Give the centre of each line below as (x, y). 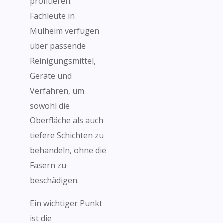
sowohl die (50, 106)
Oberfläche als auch (66, 120)
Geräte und (51, 76)
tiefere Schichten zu (67, 135)
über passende (58, 46)
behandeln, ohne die (68, 150)
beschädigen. (54, 180)
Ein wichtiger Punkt (66, 203)
